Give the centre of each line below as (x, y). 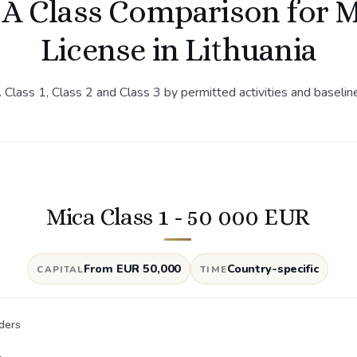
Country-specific (273, 269)
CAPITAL (61, 269)
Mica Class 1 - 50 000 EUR (178, 217)
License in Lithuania (178, 50)
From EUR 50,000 (133, 269)
